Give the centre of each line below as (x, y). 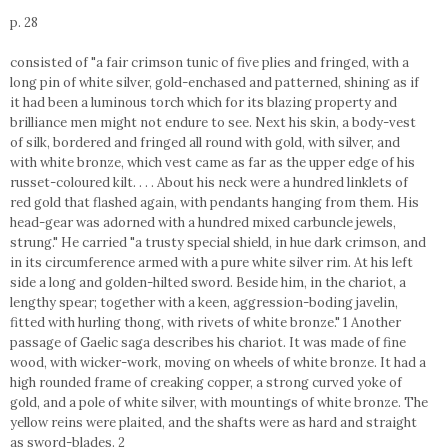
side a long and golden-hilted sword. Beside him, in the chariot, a (208, 282)
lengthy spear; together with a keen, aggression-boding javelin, (204, 302)
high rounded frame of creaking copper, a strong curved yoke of (206, 382)
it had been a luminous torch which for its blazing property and (203, 102)
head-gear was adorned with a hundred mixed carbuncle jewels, (203, 222)
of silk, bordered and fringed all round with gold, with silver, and (205, 142)
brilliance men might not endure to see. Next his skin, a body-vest (213, 122)
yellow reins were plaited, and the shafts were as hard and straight (213, 422)
